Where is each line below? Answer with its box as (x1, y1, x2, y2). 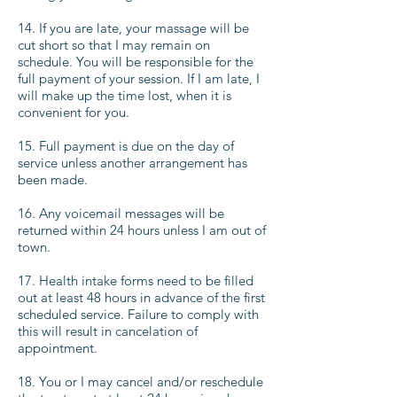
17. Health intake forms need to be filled (18, 272, 253, 289)
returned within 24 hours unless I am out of (18, 222, 266, 238)
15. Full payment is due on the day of (18, 137, 234, 154)
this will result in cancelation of (18, 323, 198, 339)
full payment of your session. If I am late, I (18, 70, 260, 87)
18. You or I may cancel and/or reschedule (18, 373, 263, 390)
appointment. (18, 339, 101, 356)
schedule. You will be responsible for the (18, 53, 253, 70)
